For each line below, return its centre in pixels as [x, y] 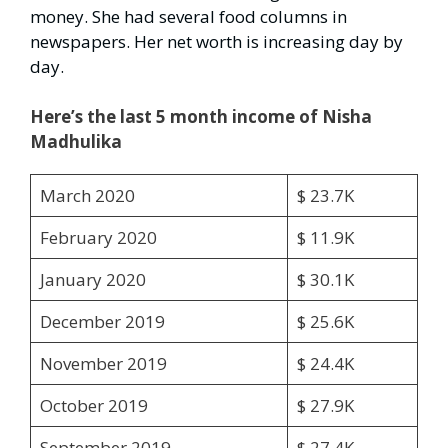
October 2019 [93, 406]
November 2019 [103, 364]
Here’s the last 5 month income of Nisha [201, 117]
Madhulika [76, 142]
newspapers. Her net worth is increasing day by [216, 41]
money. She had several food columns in [188, 16]
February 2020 [98, 238]
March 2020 [87, 196]
